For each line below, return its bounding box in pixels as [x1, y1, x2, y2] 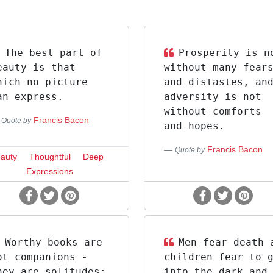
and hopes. [163, 120, 225, 132]
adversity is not [163, 91, 261, 102]
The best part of [5, 47, 102, 58]
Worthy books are [5, 236, 102, 248]
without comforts [163, 105, 261, 117]
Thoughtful [29, 152, 71, 161]
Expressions [26, 166, 73, 176]
